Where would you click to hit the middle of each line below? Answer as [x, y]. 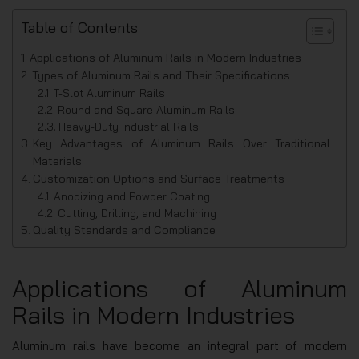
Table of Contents [79, 28]
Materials [57, 161]
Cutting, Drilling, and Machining [137, 213]
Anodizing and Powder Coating [132, 196]
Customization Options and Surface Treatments [158, 179]
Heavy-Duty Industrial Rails [129, 126]
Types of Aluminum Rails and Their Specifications [161, 75]
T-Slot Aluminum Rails [110, 93]
